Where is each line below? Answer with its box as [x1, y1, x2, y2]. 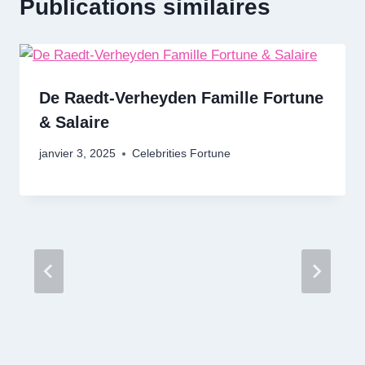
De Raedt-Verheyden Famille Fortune [39, 88, 323, 107]
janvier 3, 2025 [39, 147, 116, 161]
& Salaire [39, 112, 109, 131]
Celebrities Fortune [132, 147, 231, 161]
